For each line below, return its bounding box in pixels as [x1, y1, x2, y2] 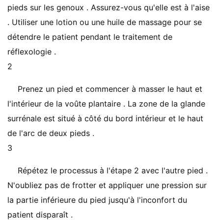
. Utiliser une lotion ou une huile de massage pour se [7, 17, 202, 27]
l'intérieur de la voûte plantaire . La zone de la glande [7, 99, 205, 109]
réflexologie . [7, 47, 56, 56]
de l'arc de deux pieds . [7, 128, 94, 138]
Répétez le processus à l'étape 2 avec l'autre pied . [18, 165, 208, 175]
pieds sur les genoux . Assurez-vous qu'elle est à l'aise [7, 2, 210, 12]
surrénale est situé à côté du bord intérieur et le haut [7, 113, 203, 123]
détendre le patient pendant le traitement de [7, 32, 172, 42]
